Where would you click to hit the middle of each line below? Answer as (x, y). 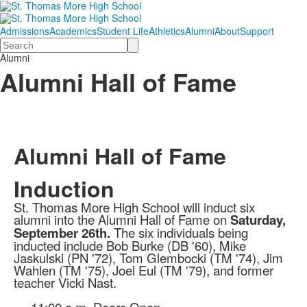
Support (257, 30)
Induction (64, 188)
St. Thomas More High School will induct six (134, 207)
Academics (73, 30)
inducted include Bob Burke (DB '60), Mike (130, 245)
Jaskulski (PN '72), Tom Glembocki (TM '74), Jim (148, 257)
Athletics (167, 30)
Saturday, (258, 219)
